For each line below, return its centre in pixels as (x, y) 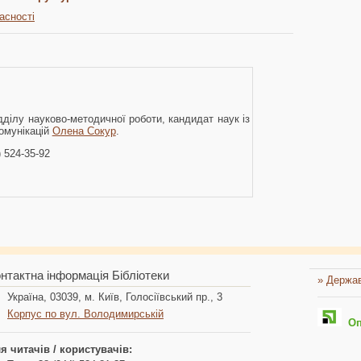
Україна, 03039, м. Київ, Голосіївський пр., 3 (115, 297)
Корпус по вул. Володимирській (85, 313)
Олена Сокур (84, 131)
